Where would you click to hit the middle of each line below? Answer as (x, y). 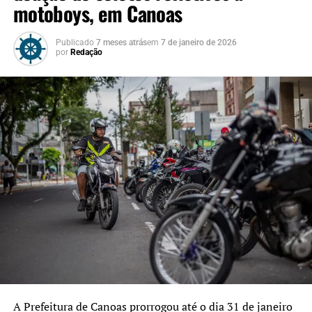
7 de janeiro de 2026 (198, 42)
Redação (86, 52)
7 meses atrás (121, 42)
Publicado (75, 42)
